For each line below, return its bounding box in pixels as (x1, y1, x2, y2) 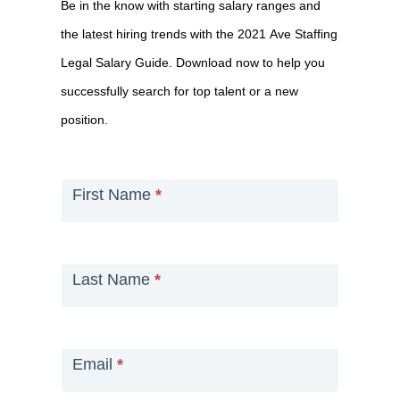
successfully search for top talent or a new (60, 84, 298, 99)
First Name (71, 186, 155, 204)
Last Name (71, 271, 154, 289)
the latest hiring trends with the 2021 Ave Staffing (60, 27, 337, 42)
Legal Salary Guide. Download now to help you (60, 55, 325, 71)
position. (60, 112, 108, 128)
